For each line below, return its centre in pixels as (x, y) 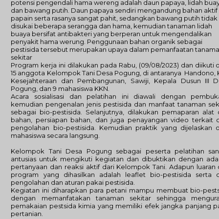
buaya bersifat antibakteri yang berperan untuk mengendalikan (111, 34)
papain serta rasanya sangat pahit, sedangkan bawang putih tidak (114, 18)
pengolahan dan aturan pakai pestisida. (73, 182)
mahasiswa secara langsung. (55, 135)
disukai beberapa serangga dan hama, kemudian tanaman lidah (112, 26)
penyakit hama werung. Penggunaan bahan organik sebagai (107, 42)
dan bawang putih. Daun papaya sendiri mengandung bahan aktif (114, 10)
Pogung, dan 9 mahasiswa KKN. (60, 88)
